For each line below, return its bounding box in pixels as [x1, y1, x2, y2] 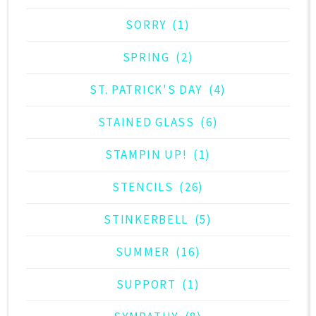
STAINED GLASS [97, 114, 195, 130]
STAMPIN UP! [104, 146, 188, 162]
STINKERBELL [104, 211, 189, 227]
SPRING [122, 49, 170, 65]
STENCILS [112, 178, 174, 195]
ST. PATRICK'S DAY [90, 81, 203, 97]
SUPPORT [116, 276, 176, 292]
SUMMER [115, 243, 170, 260]
